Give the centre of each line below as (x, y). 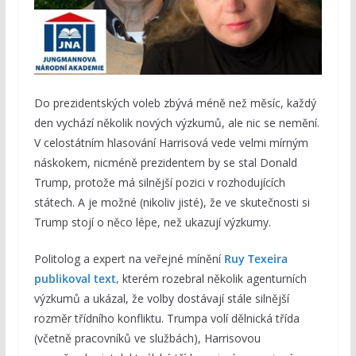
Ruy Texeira (255, 258)
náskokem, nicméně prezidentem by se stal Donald (165, 162)
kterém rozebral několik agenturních (213, 278)
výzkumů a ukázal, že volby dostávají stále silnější (161, 298)
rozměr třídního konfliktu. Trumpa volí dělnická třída (166, 318)
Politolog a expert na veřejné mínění (129, 258)
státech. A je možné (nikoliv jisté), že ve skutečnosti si (172, 202)
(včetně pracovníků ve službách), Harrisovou (147, 338)
